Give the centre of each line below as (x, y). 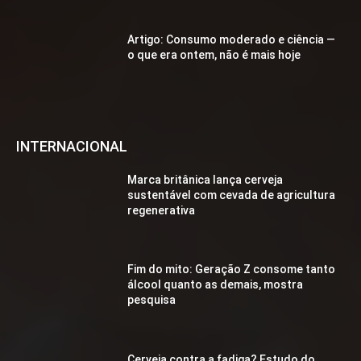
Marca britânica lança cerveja (205, 179)
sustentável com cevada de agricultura (232, 195)
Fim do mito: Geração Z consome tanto (232, 270)
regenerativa (162, 210)
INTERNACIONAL (72, 146)
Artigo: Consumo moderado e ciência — (232, 40)
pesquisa (152, 300)
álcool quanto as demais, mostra (216, 285)
